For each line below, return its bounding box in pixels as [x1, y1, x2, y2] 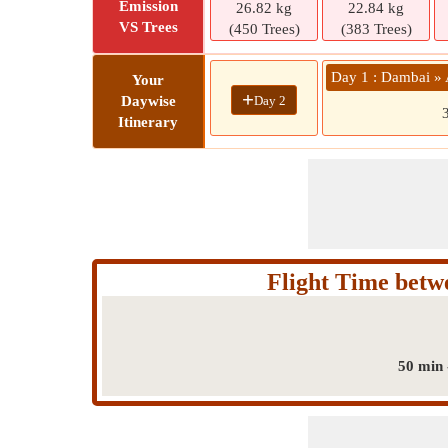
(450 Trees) [228, 21, 300, 37]
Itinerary [118, 114, 178, 130]
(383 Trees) [340, 21, 412, 37]
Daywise [120, 93, 176, 109]
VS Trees [118, 19, 178, 35]
